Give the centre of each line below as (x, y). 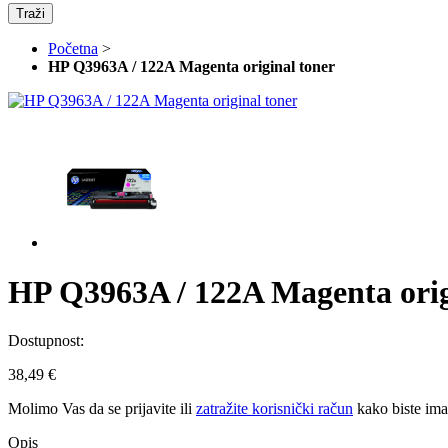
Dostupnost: (48, 341)
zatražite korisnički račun (274, 409)
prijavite (150, 409)
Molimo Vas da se (66, 409)
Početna (73, 49)
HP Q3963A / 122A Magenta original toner (191, 67)
